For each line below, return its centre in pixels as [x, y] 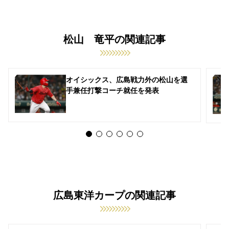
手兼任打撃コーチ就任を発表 [112, 91]
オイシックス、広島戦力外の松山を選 [127, 80]
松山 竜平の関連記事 [114, 40]
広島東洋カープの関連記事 [114, 196]
